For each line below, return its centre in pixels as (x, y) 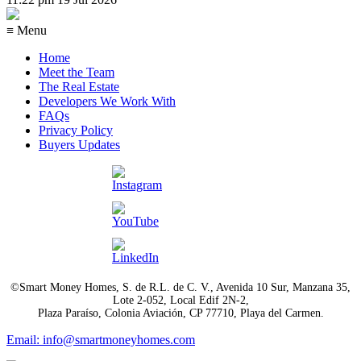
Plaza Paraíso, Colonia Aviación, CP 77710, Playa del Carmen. (180, 313)
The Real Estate (79, 86)
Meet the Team (77, 72)
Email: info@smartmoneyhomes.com (101, 339)
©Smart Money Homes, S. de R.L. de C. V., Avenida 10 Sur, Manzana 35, (180, 287)
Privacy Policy (76, 130)
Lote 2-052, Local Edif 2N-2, (180, 300)
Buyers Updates (79, 144)
